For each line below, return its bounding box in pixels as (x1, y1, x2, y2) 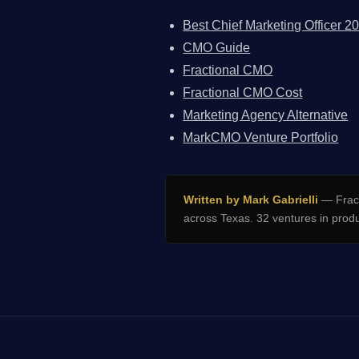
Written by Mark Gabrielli (184, 193, 319, 207)
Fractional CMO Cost (183, 85, 303, 99)
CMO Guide (183, 40, 251, 54)
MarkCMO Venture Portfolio (183, 130, 339, 144)
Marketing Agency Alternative (183, 107, 349, 122)
